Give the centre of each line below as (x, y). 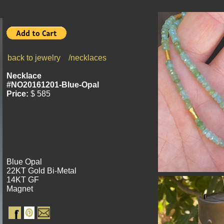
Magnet (20, 189)
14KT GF (23, 180)
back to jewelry (34, 58)
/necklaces (87, 58)
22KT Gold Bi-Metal (41, 171)
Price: (17, 94)
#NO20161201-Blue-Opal (53, 85)
